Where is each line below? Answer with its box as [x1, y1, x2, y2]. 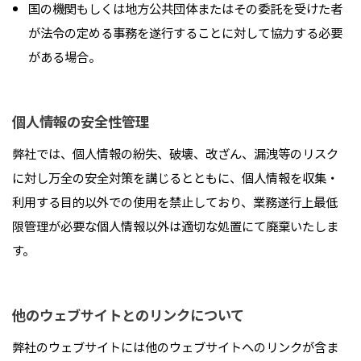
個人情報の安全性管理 [12, 111, 149, 132]
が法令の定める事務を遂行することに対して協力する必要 [27, 23, 342, 42]
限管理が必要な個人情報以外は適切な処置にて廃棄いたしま [12, 217, 338, 235]
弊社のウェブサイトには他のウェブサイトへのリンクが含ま [12, 337, 338, 355]
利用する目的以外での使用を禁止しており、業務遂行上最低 [12, 193, 338, 211]
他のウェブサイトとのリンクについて [12, 305, 244, 326]
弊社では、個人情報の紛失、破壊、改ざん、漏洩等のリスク [12, 144, 338, 163]
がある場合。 [27, 48, 101, 66]
